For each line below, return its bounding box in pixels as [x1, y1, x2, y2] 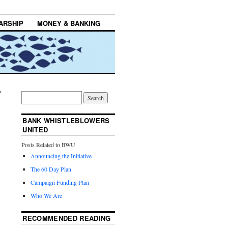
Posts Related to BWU [21, 140, 76, 149]
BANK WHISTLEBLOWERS [22, 116, 110, 126]
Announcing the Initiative [31, 152, 92, 160]
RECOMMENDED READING [22, 213, 111, 223]
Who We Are [31, 191, 63, 200]
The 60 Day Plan [31, 165, 72, 174]
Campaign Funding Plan [31, 178, 90, 187]
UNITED [22, 125, 48, 135]
